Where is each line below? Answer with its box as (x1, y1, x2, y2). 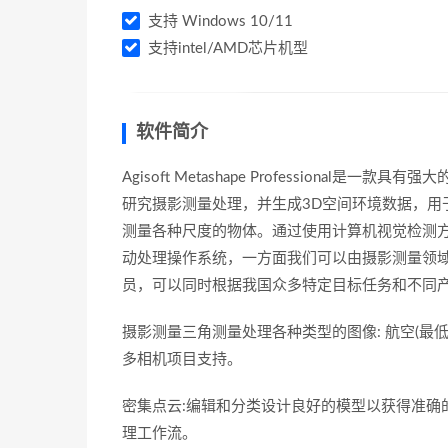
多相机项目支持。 (122, 352, 242, 367)
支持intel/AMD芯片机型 (144, 41, 308, 56)
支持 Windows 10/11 (144, 14, 293, 29)
